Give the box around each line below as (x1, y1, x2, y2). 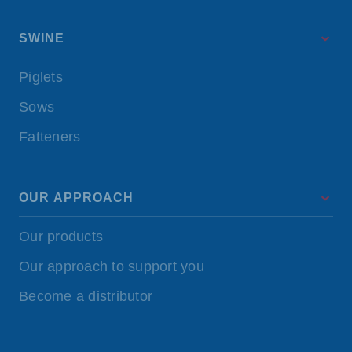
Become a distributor (19, 288, 152, 305)
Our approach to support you (19, 258, 204, 275)
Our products (19, 229, 103, 245)
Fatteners (19, 129, 81, 145)
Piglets (19, 69, 63, 86)
